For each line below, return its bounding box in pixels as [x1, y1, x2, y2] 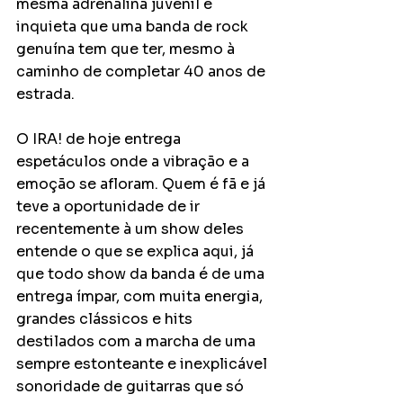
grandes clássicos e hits [16, 309, 196, 328]
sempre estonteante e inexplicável [16, 354, 271, 373]
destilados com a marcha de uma [16, 331, 259, 351]
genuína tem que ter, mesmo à [16, 39, 238, 58]
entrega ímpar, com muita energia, [16, 286, 266, 306]
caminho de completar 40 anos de [16, 61, 269, 81]
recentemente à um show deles [16, 219, 247, 238]
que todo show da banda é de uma [16, 264, 268, 283]
